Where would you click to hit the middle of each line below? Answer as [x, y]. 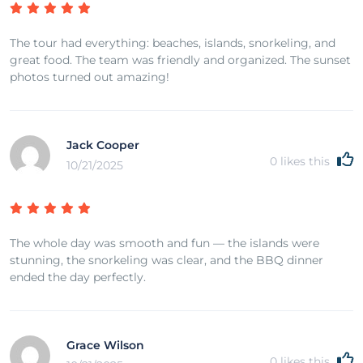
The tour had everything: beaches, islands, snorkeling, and [173, 43]
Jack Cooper [103, 145]
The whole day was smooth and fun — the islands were [164, 243]
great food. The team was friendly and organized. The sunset [180, 60]
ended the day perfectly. [78, 277]
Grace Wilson [105, 345]
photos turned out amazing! [90, 77]
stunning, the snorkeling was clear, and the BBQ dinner [167, 260]
